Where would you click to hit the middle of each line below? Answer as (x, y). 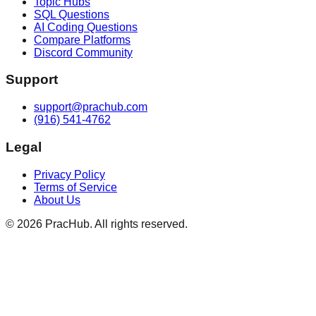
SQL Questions (72, 14)
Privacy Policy (69, 174)
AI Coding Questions (86, 27)
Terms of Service (75, 187)
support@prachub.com (91, 107)
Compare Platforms (82, 39)
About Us (57, 200)
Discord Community (83, 52)
